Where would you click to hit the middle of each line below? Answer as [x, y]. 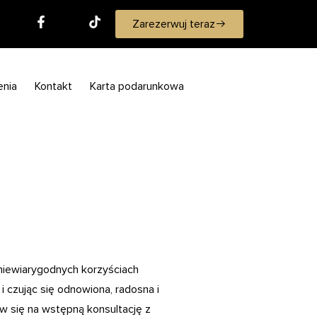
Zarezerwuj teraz [174, 24]
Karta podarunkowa [137, 86]
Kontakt [53, 86]
